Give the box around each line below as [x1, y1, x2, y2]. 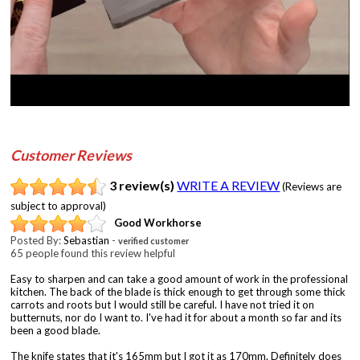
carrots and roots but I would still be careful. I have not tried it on [10, 297, 315, 311]
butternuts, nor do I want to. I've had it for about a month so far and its [10, 310, 342, 324]
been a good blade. [10, 323, 101, 337]
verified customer [118, 235, 190, 246]
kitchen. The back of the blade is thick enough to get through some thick [10, 284, 346, 298]
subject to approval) [10, 198, 107, 212]
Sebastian [63, 233, 110, 247]
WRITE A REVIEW [177, 177, 280, 193]
